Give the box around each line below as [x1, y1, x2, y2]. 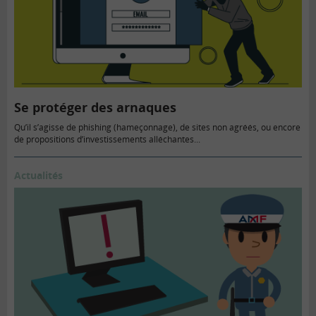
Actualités [14, 168, 63, 182]
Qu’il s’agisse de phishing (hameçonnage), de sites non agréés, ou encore [14, 121, 300, 133]
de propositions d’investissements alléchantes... [14, 133, 200, 145]
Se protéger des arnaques [14, 98, 176, 116]
